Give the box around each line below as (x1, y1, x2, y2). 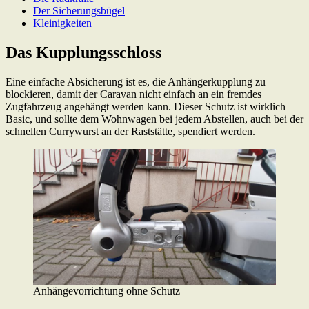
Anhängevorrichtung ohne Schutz (33, 285, 180, 297)
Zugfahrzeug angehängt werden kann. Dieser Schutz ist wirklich (6, 100, 286, 112)
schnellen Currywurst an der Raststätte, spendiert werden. (6, 125, 255, 137)
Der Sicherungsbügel (33, 4, 125, 17)
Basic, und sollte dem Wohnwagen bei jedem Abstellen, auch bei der (6, 112, 303, 125)
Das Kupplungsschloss (6, 43, 161, 61)
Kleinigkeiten (33, 17, 92, 29)
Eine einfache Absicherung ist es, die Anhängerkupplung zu (6, 75, 266, 88)
